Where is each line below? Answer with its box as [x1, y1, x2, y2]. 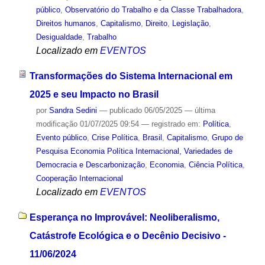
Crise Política [91, 132, 138, 142]
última [194, 105, 215, 115]
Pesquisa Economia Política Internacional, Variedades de [35, 146, 232, 156]
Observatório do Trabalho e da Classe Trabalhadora [64, 5, 241, 15]
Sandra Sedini [49, 105, 97, 115]
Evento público [35, 132, 87, 142]
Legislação [172, 19, 209, 28]
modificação [35, 119, 77, 128]
